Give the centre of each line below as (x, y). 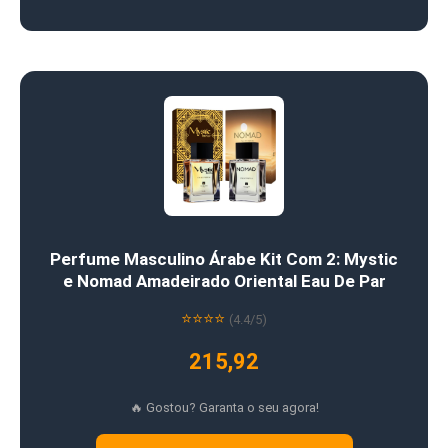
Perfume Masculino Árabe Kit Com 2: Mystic (224, 258)
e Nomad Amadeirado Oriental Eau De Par (224, 280)
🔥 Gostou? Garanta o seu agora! (224, 407)
